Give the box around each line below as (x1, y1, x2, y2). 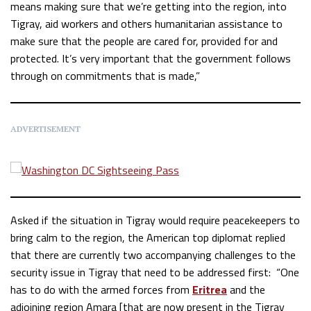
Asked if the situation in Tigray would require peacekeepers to (10, 212, 300, 229)
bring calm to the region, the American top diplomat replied (10, 229, 285, 246)
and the (227, 281, 265, 299)
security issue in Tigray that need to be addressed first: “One (10, 264, 299, 281)
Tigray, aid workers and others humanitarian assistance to (10, 15, 283, 32)
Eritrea (192, 281, 227, 299)
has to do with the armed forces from (10, 281, 192, 299)
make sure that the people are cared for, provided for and (10, 32, 278, 49)
